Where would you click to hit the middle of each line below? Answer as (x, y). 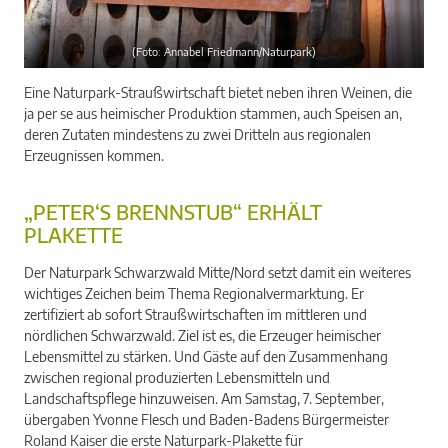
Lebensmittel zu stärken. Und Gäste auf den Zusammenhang (206, 356)
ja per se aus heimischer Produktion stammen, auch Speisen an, (213, 113)
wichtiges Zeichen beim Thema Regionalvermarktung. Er (194, 293)
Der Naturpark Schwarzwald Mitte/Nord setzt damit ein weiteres (217, 272)
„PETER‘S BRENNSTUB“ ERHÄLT (173, 211)
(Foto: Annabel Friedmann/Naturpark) (224, 51)
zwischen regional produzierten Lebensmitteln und (177, 377)
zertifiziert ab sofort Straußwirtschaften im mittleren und (195, 314)
